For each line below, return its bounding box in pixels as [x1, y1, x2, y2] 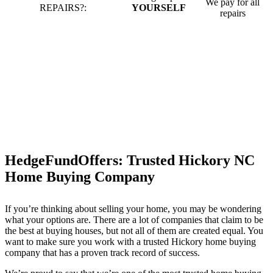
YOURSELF [132, 2, 186, 13]
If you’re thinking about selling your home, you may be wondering [5, 204, 261, 214]
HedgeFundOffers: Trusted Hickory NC [5, 152, 255, 169]
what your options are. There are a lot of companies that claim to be [5, 214, 263, 225]
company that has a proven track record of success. [5, 247, 200, 258]
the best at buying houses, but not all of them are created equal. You [5, 225, 263, 236]
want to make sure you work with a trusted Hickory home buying [5, 236, 256, 247]
